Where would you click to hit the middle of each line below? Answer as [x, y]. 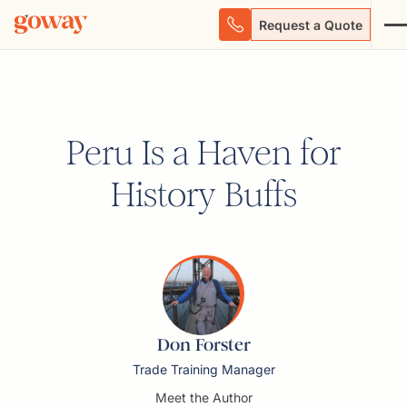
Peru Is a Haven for [203, 153]
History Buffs [203, 194]
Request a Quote [311, 25]
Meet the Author [203, 397]
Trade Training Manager [203, 369]
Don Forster [203, 345]
